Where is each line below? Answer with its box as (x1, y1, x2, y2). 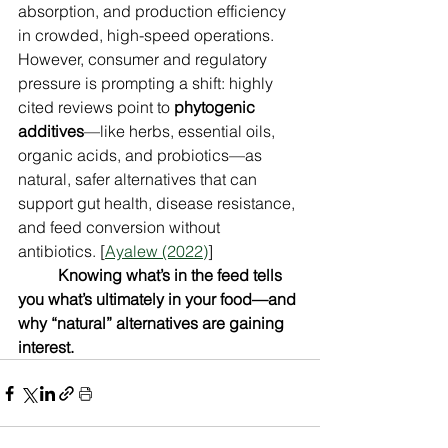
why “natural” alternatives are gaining (18, 313, 288, 334)
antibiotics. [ (18, 241, 105, 262)
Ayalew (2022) (105, 241, 208, 262)
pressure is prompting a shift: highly (18, 73, 277, 94)
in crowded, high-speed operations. (18, 25, 278, 46)
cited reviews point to (18, 97, 174, 118)
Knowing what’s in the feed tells (58, 265, 286, 286)
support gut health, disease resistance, (18, 193, 299, 214)
